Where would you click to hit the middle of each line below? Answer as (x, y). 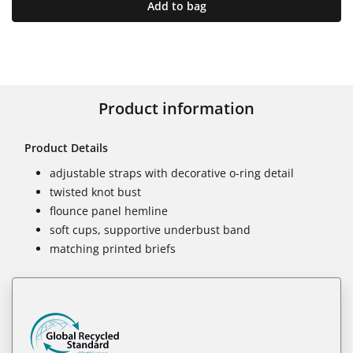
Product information (176, 108)
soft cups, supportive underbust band (150, 229)
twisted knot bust (95, 191)
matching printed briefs (113, 248)
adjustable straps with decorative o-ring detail (172, 173)
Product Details (66, 147)
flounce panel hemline (109, 210)
